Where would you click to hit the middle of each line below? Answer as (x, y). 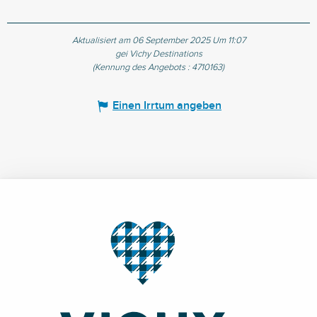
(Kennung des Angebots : (142, 68)
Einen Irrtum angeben (167, 106)
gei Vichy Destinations (158, 54)
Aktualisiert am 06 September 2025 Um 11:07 (158, 41)
